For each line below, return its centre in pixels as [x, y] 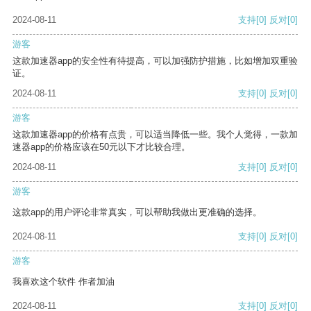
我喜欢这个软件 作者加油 [64, 282]
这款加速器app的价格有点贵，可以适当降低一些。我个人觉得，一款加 [155, 135]
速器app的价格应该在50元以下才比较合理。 [101, 147]
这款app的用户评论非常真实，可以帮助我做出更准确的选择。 [137, 212]
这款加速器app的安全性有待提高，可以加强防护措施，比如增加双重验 [155, 61]
